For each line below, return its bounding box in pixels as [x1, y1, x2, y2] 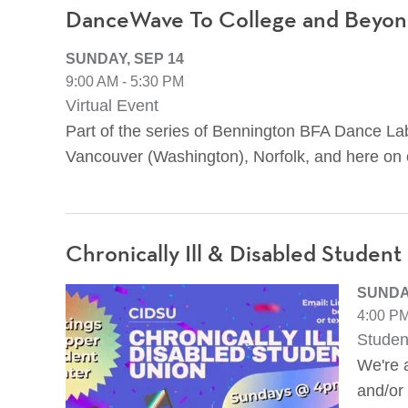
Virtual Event [66, 96, 158, 115]
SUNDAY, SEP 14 [66, 50, 184, 66]
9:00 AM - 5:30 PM [66, 73, 184, 89]
